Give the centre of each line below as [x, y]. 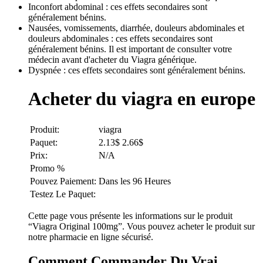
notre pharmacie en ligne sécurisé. [91, 237]
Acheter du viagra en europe [142, 99]
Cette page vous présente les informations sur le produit [130, 215]
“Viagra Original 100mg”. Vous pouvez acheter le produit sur [141, 226]
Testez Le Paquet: [63, 194]
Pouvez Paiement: [63, 181]
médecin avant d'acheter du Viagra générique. [112, 59]
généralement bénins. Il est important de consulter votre [130, 49]
